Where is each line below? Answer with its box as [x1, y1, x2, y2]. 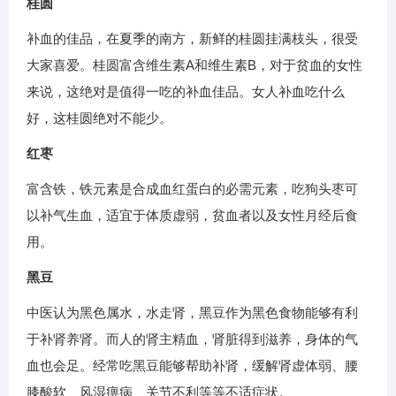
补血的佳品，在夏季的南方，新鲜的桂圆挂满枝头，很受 [27, 31, 358, 47]
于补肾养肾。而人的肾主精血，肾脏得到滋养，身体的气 [27, 331, 358, 347]
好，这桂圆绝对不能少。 [27, 110, 172, 126]
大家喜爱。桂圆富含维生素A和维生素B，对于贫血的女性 [27, 57, 362, 73]
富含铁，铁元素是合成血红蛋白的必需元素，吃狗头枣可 [27, 181, 358, 197]
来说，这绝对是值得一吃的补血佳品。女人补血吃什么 [27, 84, 345, 100]
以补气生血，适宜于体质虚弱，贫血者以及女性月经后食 [27, 208, 358, 224]
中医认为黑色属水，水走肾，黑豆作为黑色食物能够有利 [27, 305, 358, 321]
